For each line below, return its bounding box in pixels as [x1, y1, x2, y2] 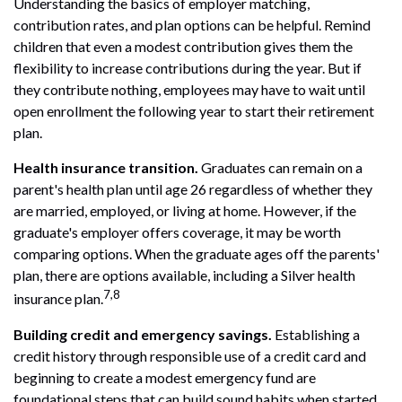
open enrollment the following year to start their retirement [13, 102, 374, 120]
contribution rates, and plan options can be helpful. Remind [13, 16, 371, 34]
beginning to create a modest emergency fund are [13, 368, 316, 386]
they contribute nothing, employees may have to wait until [13, 81, 365, 99]
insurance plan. [13, 290, 103, 308]
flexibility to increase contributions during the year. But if [13, 59, 362, 77]
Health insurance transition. [13, 159, 201, 177]
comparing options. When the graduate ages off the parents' [13, 245, 380, 263]
